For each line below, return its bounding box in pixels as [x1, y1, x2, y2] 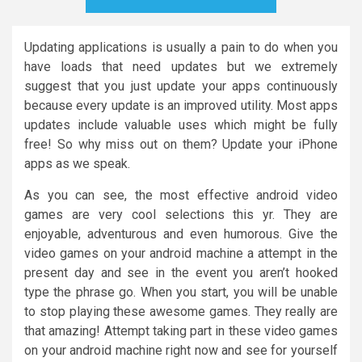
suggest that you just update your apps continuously [24, 78, 338, 94]
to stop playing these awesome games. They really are [24, 303, 338, 319]
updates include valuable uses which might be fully [24, 116, 338, 133]
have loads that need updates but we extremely [24, 58, 338, 74]
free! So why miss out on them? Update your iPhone [24, 136, 338, 152]
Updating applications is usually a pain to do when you [24, 39, 338, 55]
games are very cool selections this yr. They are [24, 206, 338, 222]
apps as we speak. [24, 155, 130, 171]
